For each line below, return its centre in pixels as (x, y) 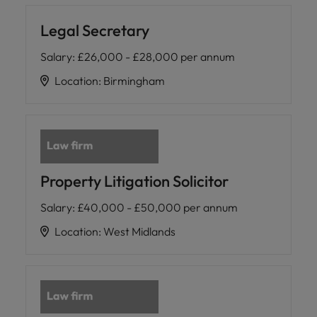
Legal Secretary (95, 30)
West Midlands (139, 231)
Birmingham (134, 81)
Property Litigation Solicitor (134, 181)
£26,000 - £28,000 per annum (156, 57)
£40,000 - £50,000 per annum (157, 207)
